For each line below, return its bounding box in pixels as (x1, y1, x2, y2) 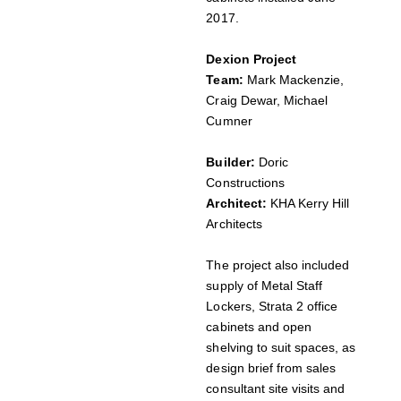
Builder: (206, 155, 255, 170)
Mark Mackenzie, (243, 73, 344, 88)
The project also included (206, 258, 349, 273)
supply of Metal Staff (206, 278, 322, 294)
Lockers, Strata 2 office (206, 299, 337, 314)
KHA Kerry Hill (266, 196, 349, 211)
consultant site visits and (206, 381, 345, 397)
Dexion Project (206, 52, 296, 67)
